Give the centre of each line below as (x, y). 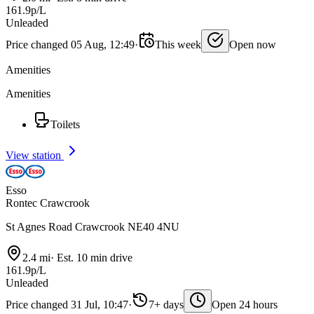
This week (178, 45)
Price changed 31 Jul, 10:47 (67, 305)
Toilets (65, 125)
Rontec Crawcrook (48, 203)
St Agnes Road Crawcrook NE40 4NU (93, 227)
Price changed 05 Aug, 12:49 (70, 45)
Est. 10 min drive (93, 258)
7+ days (166, 305)
